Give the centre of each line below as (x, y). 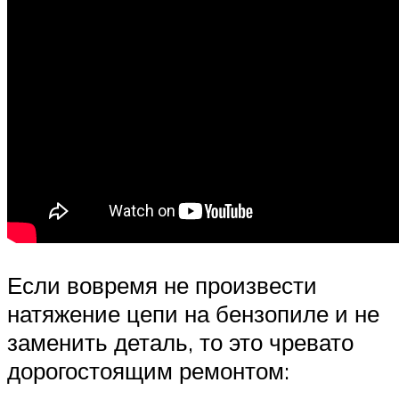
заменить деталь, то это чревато (180, 342)
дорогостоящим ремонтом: (148, 371)
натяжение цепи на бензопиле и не (193, 314)
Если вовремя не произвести (162, 285)
